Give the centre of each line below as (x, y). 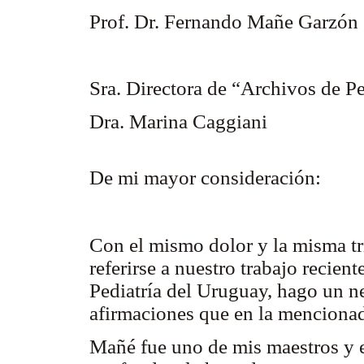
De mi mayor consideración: (205, 178)
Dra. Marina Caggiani (178, 122)
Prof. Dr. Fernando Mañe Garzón (224, 21)
